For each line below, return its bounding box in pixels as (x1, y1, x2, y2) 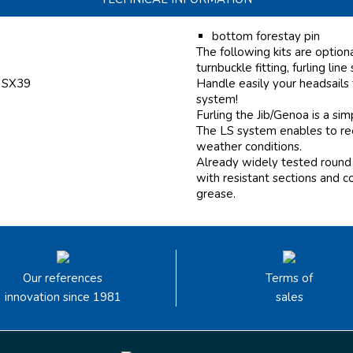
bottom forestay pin (212, 28, 320, 45)
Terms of (266, 270, 314, 287)
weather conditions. (196, 139, 302, 155)
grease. (196, 186, 236, 203)
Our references (23, 270, 103, 287)
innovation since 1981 (4, 289, 121, 306)
